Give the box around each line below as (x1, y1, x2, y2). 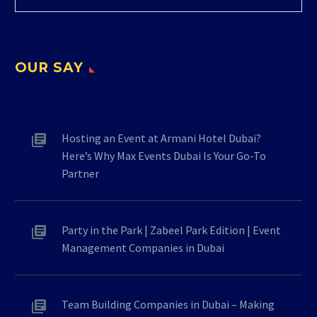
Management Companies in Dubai (62, 240, 224, 255)
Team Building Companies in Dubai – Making (62, 296, 275, 311)
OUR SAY (15, 59, 83, 76)
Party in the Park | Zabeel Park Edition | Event (62, 222, 281, 237)
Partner (62, 166, 99, 180)
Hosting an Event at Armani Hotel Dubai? (62, 130, 261, 145)
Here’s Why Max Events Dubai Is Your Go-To (62, 148, 266, 163)
